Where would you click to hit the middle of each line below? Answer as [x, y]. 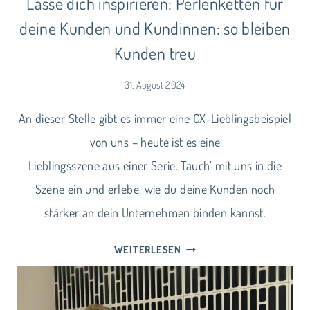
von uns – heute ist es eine [155, 142]
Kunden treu [155, 53]
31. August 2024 [155, 85]
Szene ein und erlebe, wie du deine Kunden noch [155, 189]
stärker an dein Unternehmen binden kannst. [155, 213]
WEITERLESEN [147, 249]
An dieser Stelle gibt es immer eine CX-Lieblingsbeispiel [155, 119]
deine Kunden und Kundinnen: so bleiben [155, 28]
